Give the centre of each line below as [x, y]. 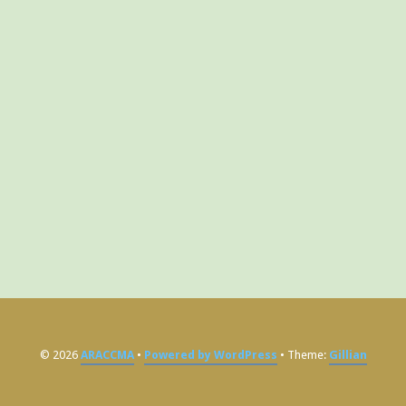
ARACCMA [107, 355]
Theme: [306, 355]
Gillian [348, 355]
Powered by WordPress [210, 355]
